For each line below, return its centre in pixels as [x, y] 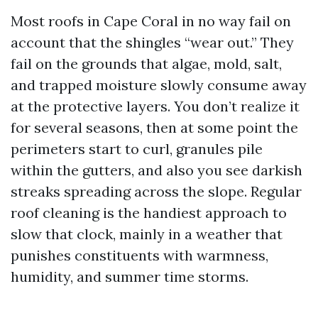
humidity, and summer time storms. [130, 276]
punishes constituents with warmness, [139, 255]
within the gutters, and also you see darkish [157, 170]
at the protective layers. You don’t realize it [155, 106]
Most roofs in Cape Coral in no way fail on [151, 21]
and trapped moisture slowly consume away [159, 85]
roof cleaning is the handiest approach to [149, 213]
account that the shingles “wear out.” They [152, 42]
